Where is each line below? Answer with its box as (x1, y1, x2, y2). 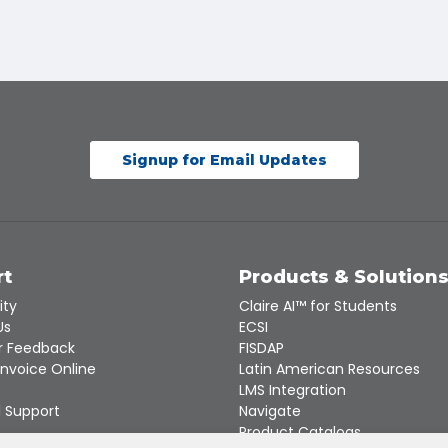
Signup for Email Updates (121, 151, 327, 170)
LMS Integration (239, 380, 346, 401)
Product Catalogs (239, 422, 361, 443)
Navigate (239, 401, 301, 422)
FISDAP (239, 338, 284, 359)
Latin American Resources (239, 359, 420, 380)
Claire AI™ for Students (239, 296, 397, 317)
